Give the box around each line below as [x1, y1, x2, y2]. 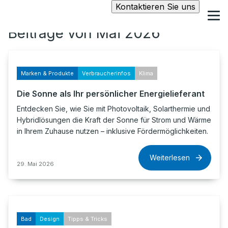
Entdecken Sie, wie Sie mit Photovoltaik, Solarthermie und [17, 104, 210, 113]
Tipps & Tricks [68, 215, 107, 222]
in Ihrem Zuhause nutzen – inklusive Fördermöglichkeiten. [17, 127, 208, 135]
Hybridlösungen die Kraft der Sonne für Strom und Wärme [17, 116, 211, 124]
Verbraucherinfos [82, 70, 131, 77]
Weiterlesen [150, 153, 190, 162]
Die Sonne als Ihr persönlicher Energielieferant [17, 89, 205, 99]
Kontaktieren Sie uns [116, 2, 195, 12]
